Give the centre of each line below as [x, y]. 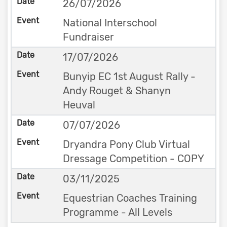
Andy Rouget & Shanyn [117, 91]
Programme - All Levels [117, 212]
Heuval [79, 105]
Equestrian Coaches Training [130, 198]
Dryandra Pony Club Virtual [126, 144]
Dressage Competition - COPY [133, 159]
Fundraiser [88, 37]
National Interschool [110, 23]
